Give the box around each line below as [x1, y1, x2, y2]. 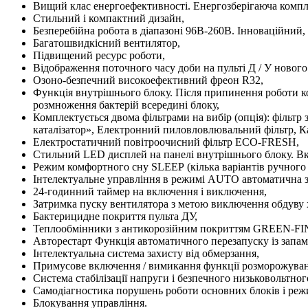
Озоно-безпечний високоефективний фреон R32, [33, 74, 263, 86]
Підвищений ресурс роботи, [33, 49, 165, 61]
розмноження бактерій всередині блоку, [33, 98, 219, 111]
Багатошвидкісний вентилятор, [33, 36, 180, 49]
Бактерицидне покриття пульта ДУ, [33, 210, 197, 222]
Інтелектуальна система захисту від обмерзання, [33, 247, 259, 259]
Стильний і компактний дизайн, [33, 12, 184, 24]
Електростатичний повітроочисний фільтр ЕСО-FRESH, [33, 135, 299, 148]
